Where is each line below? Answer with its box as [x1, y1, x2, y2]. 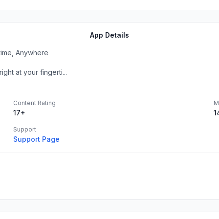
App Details [90, 31, 130, 39]
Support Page [13, 135, 60, 143]
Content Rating [13, 99, 56, 107]
